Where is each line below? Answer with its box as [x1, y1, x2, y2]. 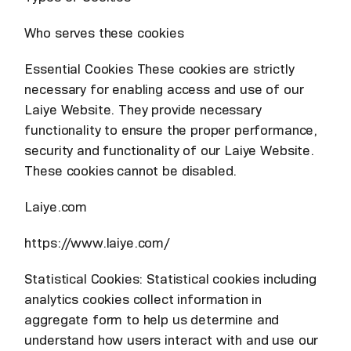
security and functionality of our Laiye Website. [24, 142, 314, 160]
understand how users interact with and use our [24, 331, 319, 349]
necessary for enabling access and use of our [24, 81, 304, 99]
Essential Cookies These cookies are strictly [24, 60, 295, 78]
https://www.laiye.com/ [24, 234, 171, 252]
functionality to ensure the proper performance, [24, 121, 318, 139]
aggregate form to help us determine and [24, 311, 280, 329]
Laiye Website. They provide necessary [24, 101, 262, 119]
